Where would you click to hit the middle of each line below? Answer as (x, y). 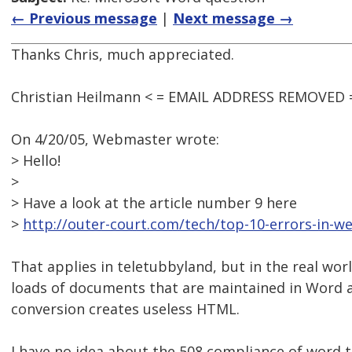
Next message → (233, 18)
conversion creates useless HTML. (125, 309)
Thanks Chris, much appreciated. (123, 55)
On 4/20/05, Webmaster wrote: (115, 139)
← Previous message (84, 18)
